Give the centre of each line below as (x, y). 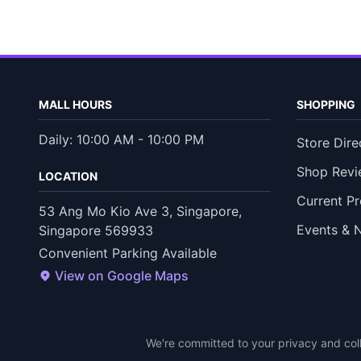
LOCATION (68, 176)
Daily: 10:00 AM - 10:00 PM (121, 139)
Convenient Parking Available (128, 253)
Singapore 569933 (96, 230)
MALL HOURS (75, 104)
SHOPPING (326, 104)
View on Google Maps (122, 276)
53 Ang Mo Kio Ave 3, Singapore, (140, 211)
